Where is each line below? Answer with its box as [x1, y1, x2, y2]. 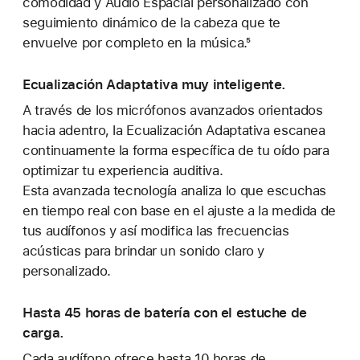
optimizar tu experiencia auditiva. [22, 162, 223, 178]
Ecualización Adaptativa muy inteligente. [22, 76, 287, 92]
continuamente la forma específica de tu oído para [22, 141, 329, 158]
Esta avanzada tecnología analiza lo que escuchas [22, 182, 327, 198]
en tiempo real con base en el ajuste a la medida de [22, 202, 336, 219]
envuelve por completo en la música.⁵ [22, 34, 251, 51]
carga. [22, 324, 64, 341]
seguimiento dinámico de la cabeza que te [22, 14, 281, 31]
